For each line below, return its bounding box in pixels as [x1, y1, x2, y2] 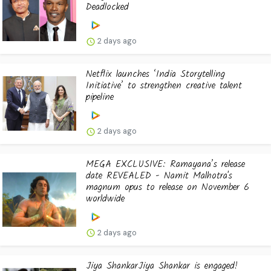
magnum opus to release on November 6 [86, 179, 249, 195]
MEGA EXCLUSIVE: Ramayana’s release [86, 156, 245, 172]
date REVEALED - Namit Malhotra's [86, 168, 232, 183]
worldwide [86, 191, 125, 206]
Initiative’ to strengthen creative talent [86, 78, 242, 93]
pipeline [86, 90, 114, 105]
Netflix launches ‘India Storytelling [86, 67, 225, 82]
